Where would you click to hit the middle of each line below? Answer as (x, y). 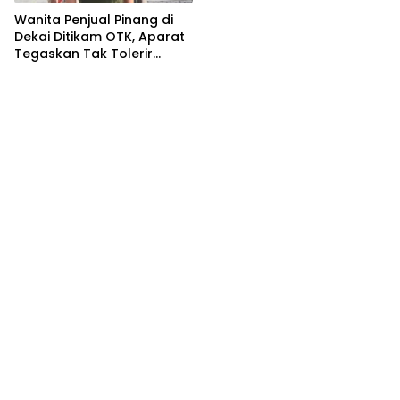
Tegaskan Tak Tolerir (83, 53)
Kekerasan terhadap (82, 70)
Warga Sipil (51, 87)
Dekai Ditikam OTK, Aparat (100, 36)
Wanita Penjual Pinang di (94, 19)
